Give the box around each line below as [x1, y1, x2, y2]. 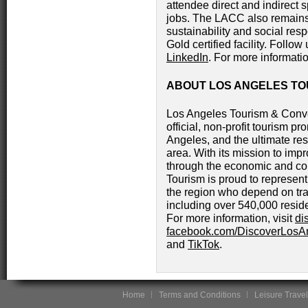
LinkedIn [166, 52, 208, 63]
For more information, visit [166, 212, 295, 224]
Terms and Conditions [159, 290, 241, 300]
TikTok [188, 239, 219, 250]
